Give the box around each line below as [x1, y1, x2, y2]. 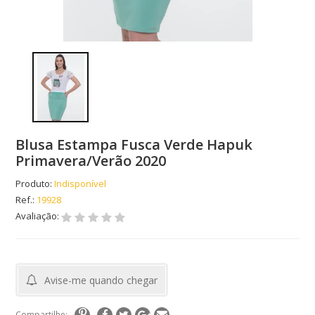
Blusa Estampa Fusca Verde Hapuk [15, 135, 253, 155]
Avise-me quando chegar [44, 274, 158, 288]
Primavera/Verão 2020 [15, 151, 167, 171]
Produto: [15, 177, 53, 191]
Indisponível [54, 177, 107, 191]
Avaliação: [15, 210, 62, 223]
